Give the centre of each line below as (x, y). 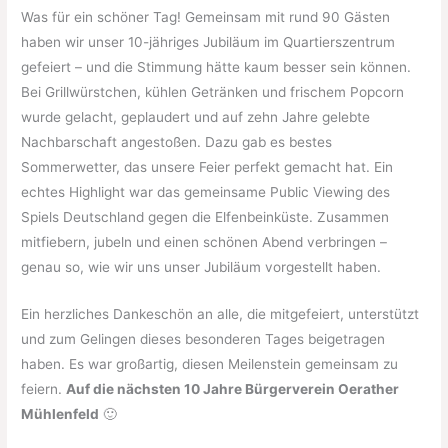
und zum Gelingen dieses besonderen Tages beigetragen (203, 338)
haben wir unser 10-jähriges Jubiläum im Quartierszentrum (208, 41)
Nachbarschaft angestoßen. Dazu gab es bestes (177, 141)
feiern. (44, 388)
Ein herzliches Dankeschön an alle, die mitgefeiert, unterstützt (220, 313)
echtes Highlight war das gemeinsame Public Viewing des (206, 191)
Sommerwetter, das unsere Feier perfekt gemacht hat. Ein (207, 166)
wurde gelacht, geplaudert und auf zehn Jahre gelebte (196, 116)
